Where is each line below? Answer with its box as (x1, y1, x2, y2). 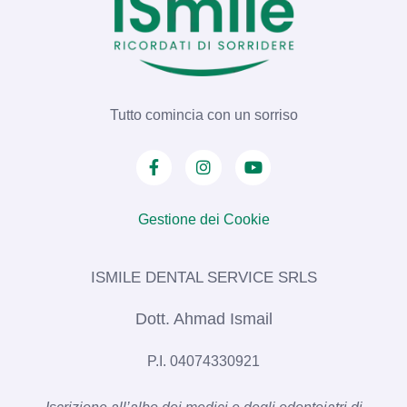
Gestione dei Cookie (137, 212, 270, 228)
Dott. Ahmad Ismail (134, 310, 273, 329)
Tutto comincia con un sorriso (109, 106, 298, 123)
